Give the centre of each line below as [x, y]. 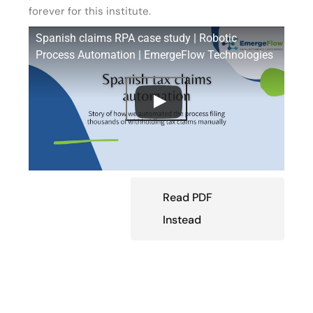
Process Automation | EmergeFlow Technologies [155, 55]
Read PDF [188, 197]
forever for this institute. [90, 12]
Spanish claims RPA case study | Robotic [137, 38]
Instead [182, 219]
